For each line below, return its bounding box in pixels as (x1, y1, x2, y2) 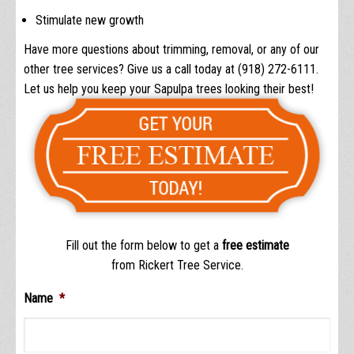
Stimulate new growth (36, 13, 144, 28)
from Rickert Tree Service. (111, 257, 243, 273)
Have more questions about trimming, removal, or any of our (24, 42, 319, 58)
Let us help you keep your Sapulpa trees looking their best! (24, 81, 314, 97)
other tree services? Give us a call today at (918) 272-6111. (24, 62, 318, 77)
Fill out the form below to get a (65, 237, 222, 253)
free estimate (221, 237, 289, 253)
